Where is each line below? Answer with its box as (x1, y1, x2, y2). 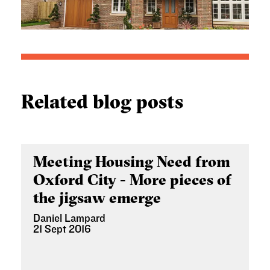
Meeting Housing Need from (33, 152, 230, 172)
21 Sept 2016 (33, 224, 91, 236)
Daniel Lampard (33, 213, 105, 225)
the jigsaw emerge (33, 188, 161, 208)
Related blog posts (21, 90, 183, 114)
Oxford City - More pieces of (33, 170, 231, 190)
